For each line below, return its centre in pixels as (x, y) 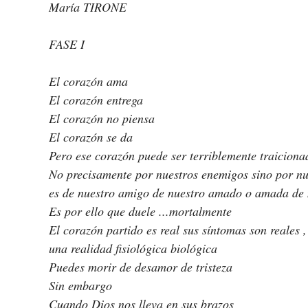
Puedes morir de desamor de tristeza (141, 267)
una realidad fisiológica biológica (135, 249)
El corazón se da (91, 137)
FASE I (67, 44)
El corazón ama (88, 81)
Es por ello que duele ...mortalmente (140, 211)
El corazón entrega (96, 100)
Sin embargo (80, 286)
